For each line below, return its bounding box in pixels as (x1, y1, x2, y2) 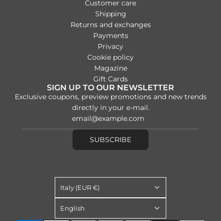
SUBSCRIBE (90, 135, 131, 144)
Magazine (94, 63, 127, 73)
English (60, 204, 85, 212)
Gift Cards (93, 74, 128, 83)
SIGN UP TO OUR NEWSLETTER (47, 82, 174, 92)
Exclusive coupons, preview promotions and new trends (14, 92, 207, 101)
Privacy (98, 41, 123, 51)
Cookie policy (87, 52, 134, 62)
